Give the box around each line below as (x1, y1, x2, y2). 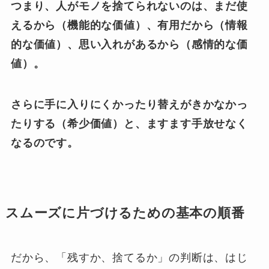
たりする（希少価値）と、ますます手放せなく (10, 118, 248, 130)
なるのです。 (10, 137, 79, 150)
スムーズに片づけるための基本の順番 (5, 206, 245, 221)
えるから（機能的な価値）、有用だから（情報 (10, 19, 248, 32)
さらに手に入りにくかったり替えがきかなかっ (10, 98, 248, 111)
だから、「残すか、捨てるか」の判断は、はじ (10, 252, 248, 264)
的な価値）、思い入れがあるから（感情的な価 (10, 38, 248, 51)
